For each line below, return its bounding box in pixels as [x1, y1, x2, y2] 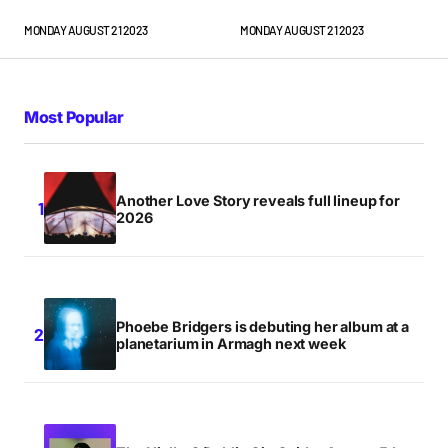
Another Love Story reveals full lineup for [116, 192, 400, 210]
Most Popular [24, 107, 124, 128]
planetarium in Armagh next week [116, 335, 346, 353]
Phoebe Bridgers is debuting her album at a [116, 318, 409, 336]
